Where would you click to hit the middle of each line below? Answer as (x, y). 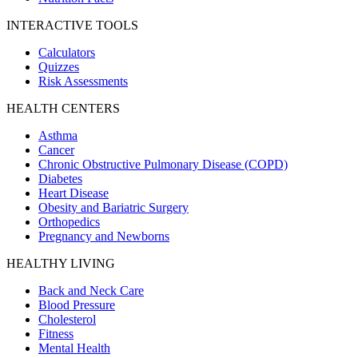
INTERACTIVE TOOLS (72, 25)
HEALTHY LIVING (61, 263)
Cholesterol (67, 319)
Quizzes (59, 66)
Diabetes (60, 178)
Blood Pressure (77, 304)
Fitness (56, 333)
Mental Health (74, 348)
